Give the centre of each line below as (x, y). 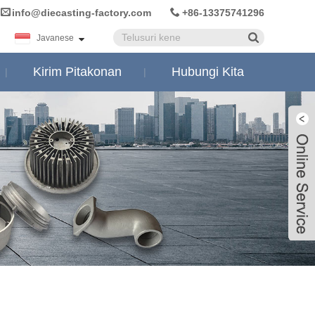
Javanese (55, 38)
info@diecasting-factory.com (82, 13)
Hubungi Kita (207, 72)
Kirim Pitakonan (77, 72)
